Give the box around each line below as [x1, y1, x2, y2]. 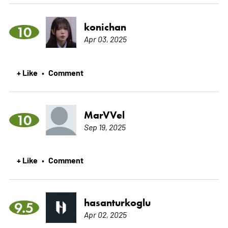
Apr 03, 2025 [83, 33, 127, 44]
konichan [83, 20, 126, 33]
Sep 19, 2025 [83, 121, 126, 132]
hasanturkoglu [83, 196, 151, 209]
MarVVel [83, 108, 125, 121]
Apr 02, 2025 [83, 209, 127, 219]
